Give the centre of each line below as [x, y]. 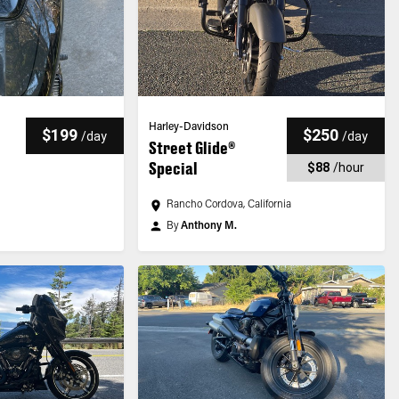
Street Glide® [191, 148]
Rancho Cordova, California [228, 205]
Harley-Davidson [188, 127]
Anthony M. [208, 226]
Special [173, 168]
